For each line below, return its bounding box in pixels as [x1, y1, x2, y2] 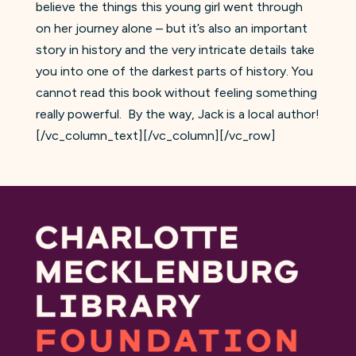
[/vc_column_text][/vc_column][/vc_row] [35, 127, 276, 143]
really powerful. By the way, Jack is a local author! [35, 106, 319, 122]
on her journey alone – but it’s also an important [35, 20, 308, 36]
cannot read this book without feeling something [35, 84, 317, 100]
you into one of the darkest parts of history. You [35, 63, 313, 79]
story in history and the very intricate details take [35, 41, 315, 57]
